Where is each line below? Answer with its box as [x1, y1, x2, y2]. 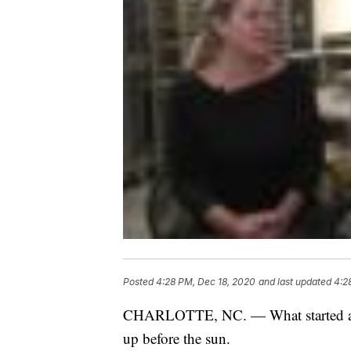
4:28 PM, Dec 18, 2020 [156, 276, 255, 288]
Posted [123, 276, 156, 288]
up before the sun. [123, 328, 230, 349]
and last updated [259, 276, 331, 288]
